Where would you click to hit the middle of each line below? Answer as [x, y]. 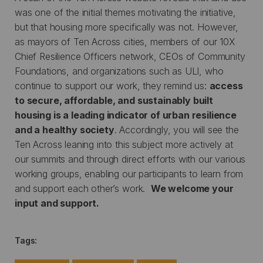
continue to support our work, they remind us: [112, 85]
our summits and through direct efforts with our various [130, 159]
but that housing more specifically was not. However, [127, 27]
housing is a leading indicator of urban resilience [126, 115]
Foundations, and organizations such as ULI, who [119, 71]
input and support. [57, 203]
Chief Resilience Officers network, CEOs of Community [130, 56]
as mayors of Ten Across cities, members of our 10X [125, 41]
